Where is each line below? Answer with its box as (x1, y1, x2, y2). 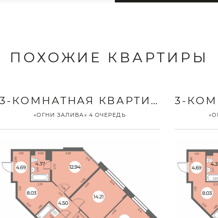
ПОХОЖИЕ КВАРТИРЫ (10, 49, 208, 66)
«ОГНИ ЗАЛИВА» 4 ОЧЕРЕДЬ (34, 111, 126, 118)
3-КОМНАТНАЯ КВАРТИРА (150, 94, 158, 107)
